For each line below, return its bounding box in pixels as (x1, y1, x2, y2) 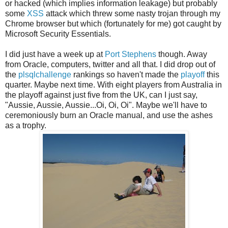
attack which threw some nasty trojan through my (44, 9, 220, 18)
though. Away (156, 49, 207, 59)
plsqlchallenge (18, 70, 71, 79)
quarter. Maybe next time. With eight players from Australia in (5, 80, 222, 89)
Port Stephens (105, 49, 156, 59)
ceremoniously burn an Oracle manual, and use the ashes (5, 110, 213, 120)
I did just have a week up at (5, 49, 105, 59)
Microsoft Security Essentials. (5, 29, 111, 38)
